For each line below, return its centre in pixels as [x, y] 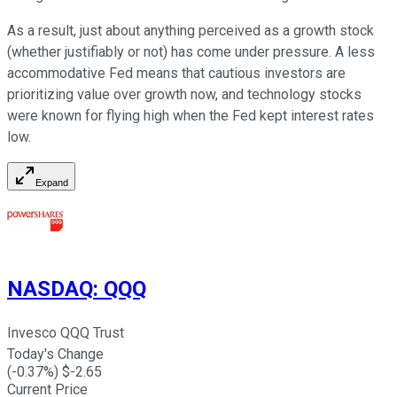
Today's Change [55, 354]
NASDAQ [50, 289]
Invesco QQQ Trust [66, 333]
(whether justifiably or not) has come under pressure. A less [191, 52]
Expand [52, 183]
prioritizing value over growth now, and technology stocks [184, 95]
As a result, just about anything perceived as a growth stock [191, 31]
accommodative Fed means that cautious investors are [176, 74]
